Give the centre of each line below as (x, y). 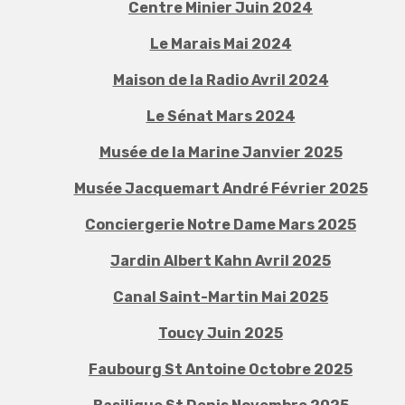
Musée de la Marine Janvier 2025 (221, 152)
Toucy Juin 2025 (221, 333)
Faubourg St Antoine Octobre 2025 (221, 369)
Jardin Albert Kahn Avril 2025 (221, 261)
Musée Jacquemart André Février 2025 (221, 188)
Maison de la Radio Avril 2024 (221, 80)
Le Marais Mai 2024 (221, 44)
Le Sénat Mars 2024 (221, 116)
